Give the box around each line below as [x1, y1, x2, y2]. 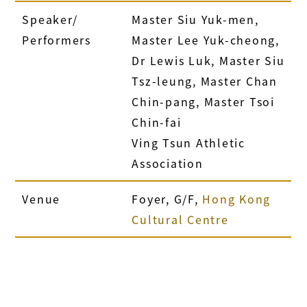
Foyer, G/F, [132, 190, 203, 207]
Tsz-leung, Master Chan [132, 72, 278, 89]
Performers [22, 31, 91, 48]
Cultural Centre [132, 210, 229, 228]
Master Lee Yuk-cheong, [132, 31, 280, 48]
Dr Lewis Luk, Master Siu [132, 51, 285, 69]
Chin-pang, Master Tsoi [132, 93, 275, 110]
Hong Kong [202, 190, 271, 207]
